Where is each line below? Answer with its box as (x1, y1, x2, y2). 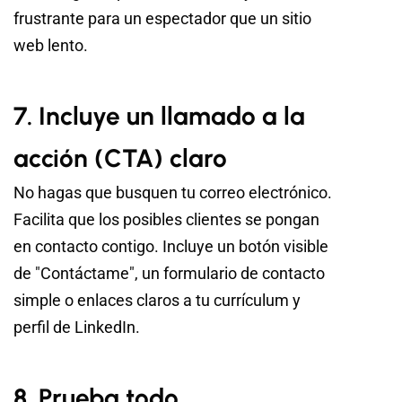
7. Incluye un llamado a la (13, 100, 305, 132)
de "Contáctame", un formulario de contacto (13, 264, 325, 284)
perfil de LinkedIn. (13, 318, 140, 337)
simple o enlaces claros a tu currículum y (13, 291, 301, 310)
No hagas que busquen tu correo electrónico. (13, 183, 332, 203)
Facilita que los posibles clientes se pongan (13, 210, 319, 230)
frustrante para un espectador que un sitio (13, 9, 311, 29)
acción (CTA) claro (13, 143, 227, 174)
